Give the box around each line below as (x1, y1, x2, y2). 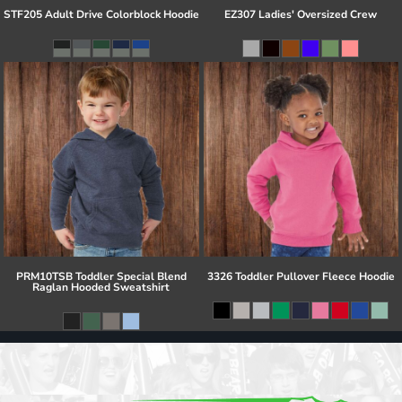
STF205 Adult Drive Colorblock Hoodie (3, 6, 199, 22)
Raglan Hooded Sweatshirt (32, 280, 170, 295)
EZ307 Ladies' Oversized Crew (224, 6, 378, 22)
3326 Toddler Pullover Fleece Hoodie (206, 269, 395, 284)
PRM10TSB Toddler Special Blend (15, 269, 187, 284)
